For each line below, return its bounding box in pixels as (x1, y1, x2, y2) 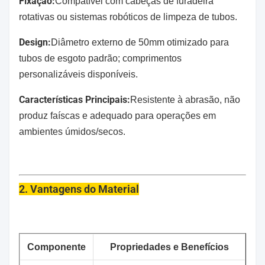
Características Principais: (19, 94, 130, 105)
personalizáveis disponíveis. (19, 69, 138, 79)
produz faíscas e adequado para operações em (19, 111, 216, 121)
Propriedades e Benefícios (109, 242, 229, 252)
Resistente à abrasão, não (130, 95, 240, 105)
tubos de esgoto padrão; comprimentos (19, 53, 182, 63)
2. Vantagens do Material (19, 183, 139, 195)
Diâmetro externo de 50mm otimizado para (51, 37, 229, 47)
